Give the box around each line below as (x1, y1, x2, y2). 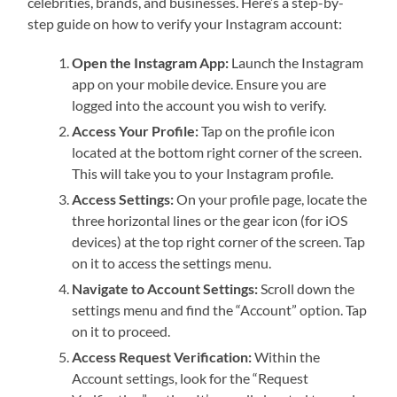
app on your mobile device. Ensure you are (72, 75, 327, 93)
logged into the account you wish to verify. (72, 97, 327, 114)
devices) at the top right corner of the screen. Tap (72, 233, 366, 251)
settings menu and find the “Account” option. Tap (72, 301, 368, 319)
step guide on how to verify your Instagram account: (27, 15, 343, 33)
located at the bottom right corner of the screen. (72, 144, 362, 161)
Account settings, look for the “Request (72, 370, 309, 387)
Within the (252, 348, 321, 366)
